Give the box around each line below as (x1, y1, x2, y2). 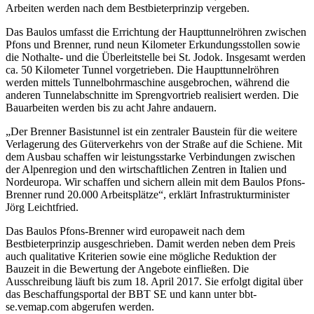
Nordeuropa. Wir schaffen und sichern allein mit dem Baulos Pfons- (6, 175, 305, 188)
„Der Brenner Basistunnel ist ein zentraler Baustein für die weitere (6, 125, 297, 137)
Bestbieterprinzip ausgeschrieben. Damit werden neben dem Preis (6, 237, 295, 250)
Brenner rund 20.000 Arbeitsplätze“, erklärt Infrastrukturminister (6, 188, 289, 200)
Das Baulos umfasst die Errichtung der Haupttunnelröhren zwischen (6, 25, 306, 38)
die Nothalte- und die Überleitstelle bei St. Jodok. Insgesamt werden (6, 50, 306, 63)
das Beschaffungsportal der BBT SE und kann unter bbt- (6, 287, 257, 300)
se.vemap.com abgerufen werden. (6, 300, 154, 313)
